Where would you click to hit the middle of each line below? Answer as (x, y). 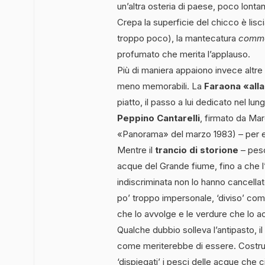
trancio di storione (197, 150)
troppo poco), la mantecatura (178, 38)
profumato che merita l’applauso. (184, 54)
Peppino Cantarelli (159, 118)
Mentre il (136, 150)
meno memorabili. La (159, 86)
